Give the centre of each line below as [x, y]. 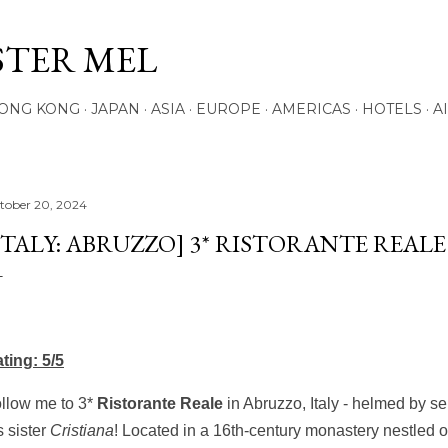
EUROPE [228, 109]
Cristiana [82, 430]
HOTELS [392, 109]
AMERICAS [311, 109]
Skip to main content [224, 24]
